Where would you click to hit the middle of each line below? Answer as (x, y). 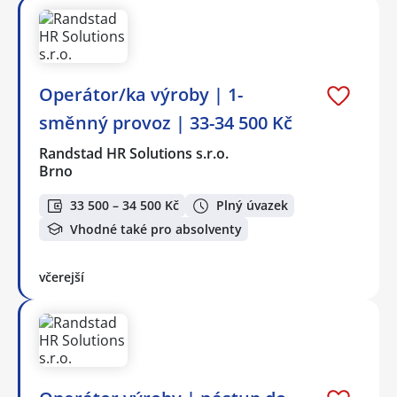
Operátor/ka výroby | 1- (141, 94)
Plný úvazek (252, 206)
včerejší (62, 277)
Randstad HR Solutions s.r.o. (135, 153)
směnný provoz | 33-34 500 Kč (166, 122)
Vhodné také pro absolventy (156, 229)
